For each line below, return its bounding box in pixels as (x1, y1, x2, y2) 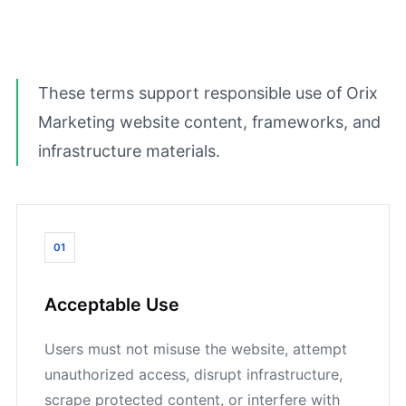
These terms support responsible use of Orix (38, 83, 378, 102)
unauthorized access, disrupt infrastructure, (44, 365, 343, 383)
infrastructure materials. (38, 141, 220, 160)
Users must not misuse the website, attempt (44, 340, 347, 358)
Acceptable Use (44, 294, 179, 315)
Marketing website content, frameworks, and (38, 112, 381, 131)
